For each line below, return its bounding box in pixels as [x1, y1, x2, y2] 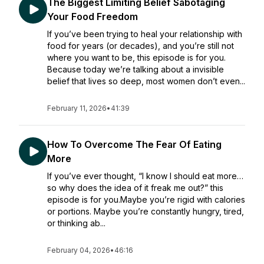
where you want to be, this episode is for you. [47, 52, 226, 62]
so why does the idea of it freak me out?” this [47, 183, 223, 193]
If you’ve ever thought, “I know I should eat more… [47, 171, 243, 181]
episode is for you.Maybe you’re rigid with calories [47, 194, 245, 204]
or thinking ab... [47, 218, 105, 228]
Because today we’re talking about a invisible [47, 64, 224, 74]
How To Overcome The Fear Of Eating [47, 138, 222, 150]
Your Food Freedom [47, 11, 138, 22]
